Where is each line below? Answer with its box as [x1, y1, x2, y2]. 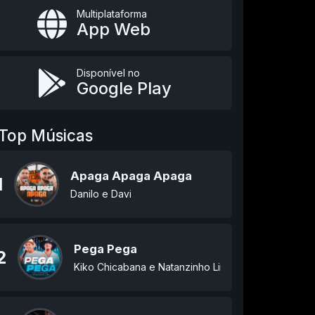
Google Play [76, 78, 172, 98]
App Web [76, 19, 150, 39]
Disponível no [76, 67, 140, 79]
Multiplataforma [76, 8, 147, 20]
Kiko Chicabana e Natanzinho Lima [73, 261, 233, 273]
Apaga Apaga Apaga [70, 169, 192, 183]
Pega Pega [73, 242, 137, 256]
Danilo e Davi [70, 188, 131, 200]
